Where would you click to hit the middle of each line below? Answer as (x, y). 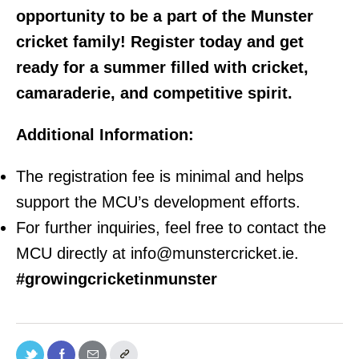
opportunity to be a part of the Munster (165, 16)
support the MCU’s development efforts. (158, 202)
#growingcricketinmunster (117, 278)
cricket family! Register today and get (160, 41)
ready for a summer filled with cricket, (162, 67)
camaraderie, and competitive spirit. (154, 93)
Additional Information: (105, 134)
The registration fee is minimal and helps (160, 176)
